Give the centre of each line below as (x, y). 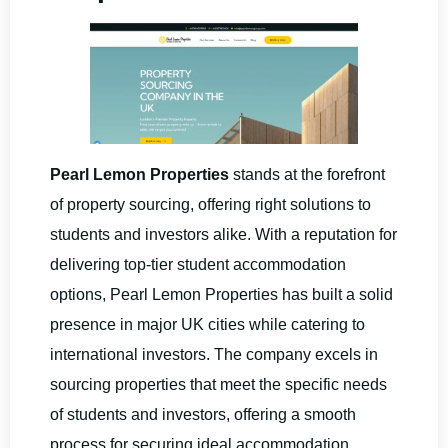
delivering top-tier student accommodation (198, 264)
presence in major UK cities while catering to (207, 324)
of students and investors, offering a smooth (203, 414)
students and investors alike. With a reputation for (223, 234)
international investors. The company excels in (214, 354)
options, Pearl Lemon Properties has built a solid (221, 294)
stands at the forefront (307, 174)
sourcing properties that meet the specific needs (218, 384)
